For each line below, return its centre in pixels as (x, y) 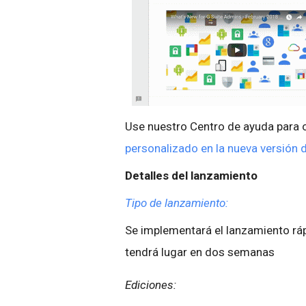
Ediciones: (151, 285)
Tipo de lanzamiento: (177, 203)
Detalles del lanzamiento (191, 176)
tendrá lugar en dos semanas (200, 252)
